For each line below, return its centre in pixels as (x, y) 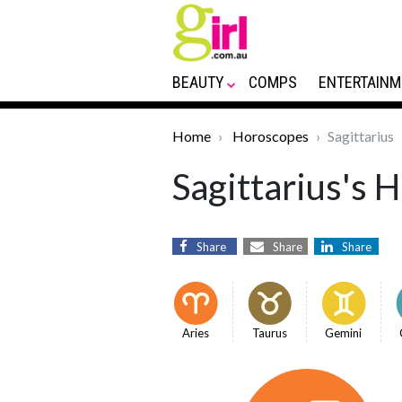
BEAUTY (198, 82)
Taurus (269, 333)
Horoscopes (271, 136)
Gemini (344, 333)
